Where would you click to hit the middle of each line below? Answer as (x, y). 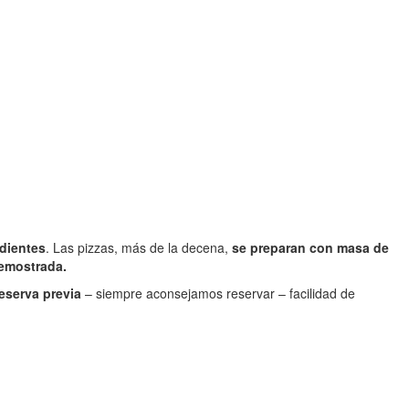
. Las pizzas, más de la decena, (137, 247)
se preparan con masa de (309, 247)
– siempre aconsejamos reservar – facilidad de (218, 293)
